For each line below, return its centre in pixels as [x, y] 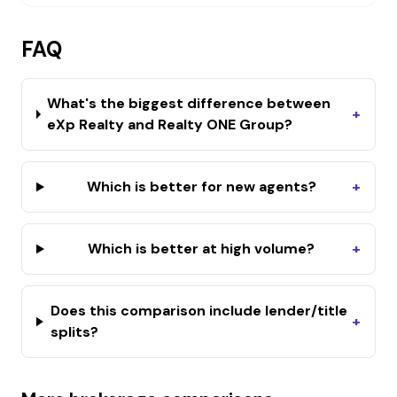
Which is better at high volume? [202, 249]
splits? [74, 332]
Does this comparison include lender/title [198, 311]
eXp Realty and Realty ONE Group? [170, 125]
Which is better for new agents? [201, 187]
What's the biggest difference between [189, 103]
